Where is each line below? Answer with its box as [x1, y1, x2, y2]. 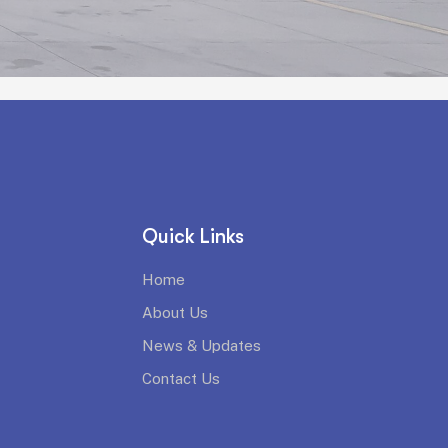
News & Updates [142, 337, 261, 354]
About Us [142, 304, 208, 321]
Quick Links [142, 225, 244, 248]
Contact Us [142, 370, 220, 387]
